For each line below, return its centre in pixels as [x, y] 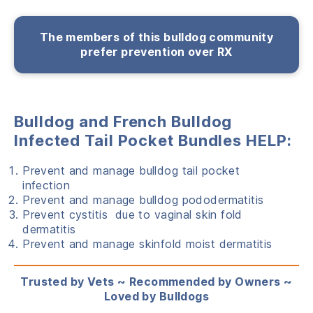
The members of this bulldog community [156, 37]
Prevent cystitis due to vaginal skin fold [132, 214]
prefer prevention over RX [156, 51]
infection [46, 185]
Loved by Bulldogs [156, 296]
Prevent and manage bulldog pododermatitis [143, 199]
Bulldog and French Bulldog [123, 121]
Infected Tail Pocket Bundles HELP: [153, 140]
